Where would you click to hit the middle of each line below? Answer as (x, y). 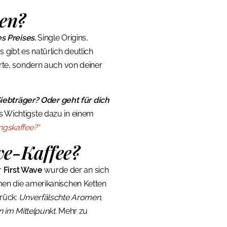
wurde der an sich (75, 170)
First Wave (23, 170)
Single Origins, (62, 38)
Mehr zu (72, 211)
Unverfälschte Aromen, (61, 198)
